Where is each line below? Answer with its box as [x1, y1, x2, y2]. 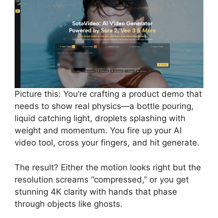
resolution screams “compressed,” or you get [15, 174, 189, 184]
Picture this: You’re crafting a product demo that [15, 89, 202, 99]
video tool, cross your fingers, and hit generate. [15, 138, 200, 147]
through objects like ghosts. [15, 199, 123, 209]
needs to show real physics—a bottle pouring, [15, 101, 194, 111]
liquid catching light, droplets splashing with [15, 113, 185, 123]
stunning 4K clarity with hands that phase [15, 186, 177, 197]
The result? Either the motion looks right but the [15, 162, 201, 172]
